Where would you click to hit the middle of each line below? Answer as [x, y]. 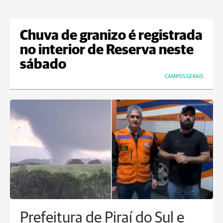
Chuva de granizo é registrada [111, 36]
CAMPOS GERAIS [184, 77]
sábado [43, 65]
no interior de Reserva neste [107, 51]
